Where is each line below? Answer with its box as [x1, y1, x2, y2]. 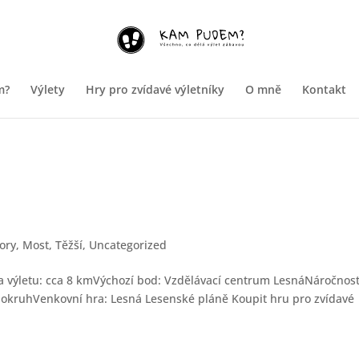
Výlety [30, 82, 65, 97]
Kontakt [302, 82, 346, 97]
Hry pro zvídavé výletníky [86, 82, 224, 97]
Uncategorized [89, 237, 167, 252]
